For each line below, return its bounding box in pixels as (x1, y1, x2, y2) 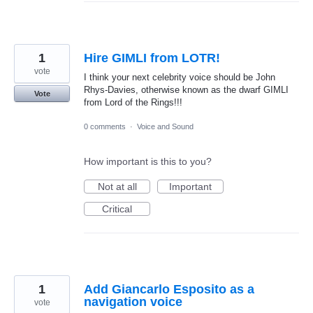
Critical (102, 203, 132, 215)
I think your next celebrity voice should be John (84, 71, 275, 82)
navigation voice (84, 295, 182, 310)
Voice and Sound (137, 122, 194, 131)
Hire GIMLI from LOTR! (84, 50, 220, 65)
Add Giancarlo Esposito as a (84, 282, 254, 297)
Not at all (97, 181, 137, 193)
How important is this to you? (84, 156, 212, 168)
